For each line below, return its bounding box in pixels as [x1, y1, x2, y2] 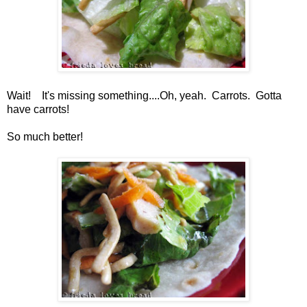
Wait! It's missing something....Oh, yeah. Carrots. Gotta [7, 89, 282, 101]
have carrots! [7, 103, 69, 115]
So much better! [7, 130, 83, 143]
